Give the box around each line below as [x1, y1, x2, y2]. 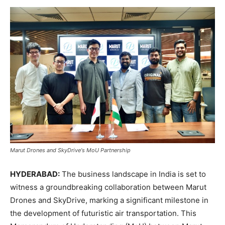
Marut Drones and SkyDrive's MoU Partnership [10, 147, 131, 154]
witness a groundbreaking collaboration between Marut [10, 182, 206, 192]
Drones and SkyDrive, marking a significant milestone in [10, 195, 208, 205]
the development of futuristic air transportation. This [10, 208, 196, 218]
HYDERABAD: [10, 169, 60, 179]
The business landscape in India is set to [60, 169, 206, 179]
